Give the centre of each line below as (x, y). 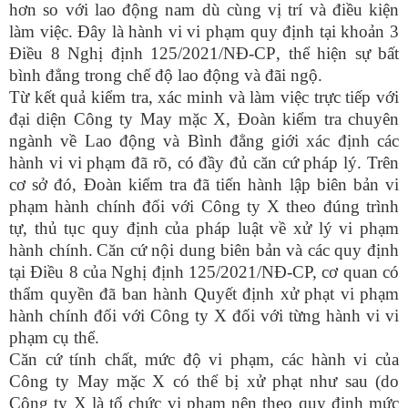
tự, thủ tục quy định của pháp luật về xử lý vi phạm (204, 228)
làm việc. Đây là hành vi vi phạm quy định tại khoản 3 (204, 31)
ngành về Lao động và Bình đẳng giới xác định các (204, 141)
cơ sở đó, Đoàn (69, 184)
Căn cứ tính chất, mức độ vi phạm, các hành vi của (204, 359)
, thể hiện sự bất (337, 53)
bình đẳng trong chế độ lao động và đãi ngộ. (166, 75)
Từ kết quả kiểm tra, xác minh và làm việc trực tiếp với (204, 97)
